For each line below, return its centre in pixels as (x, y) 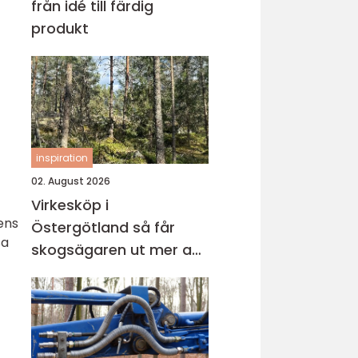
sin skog (61, 272)
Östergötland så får (82, 227)
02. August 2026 (71, 181)
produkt (60, 28)
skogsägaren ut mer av (115, 250)
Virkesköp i (70, 205)
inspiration (62, 158)
